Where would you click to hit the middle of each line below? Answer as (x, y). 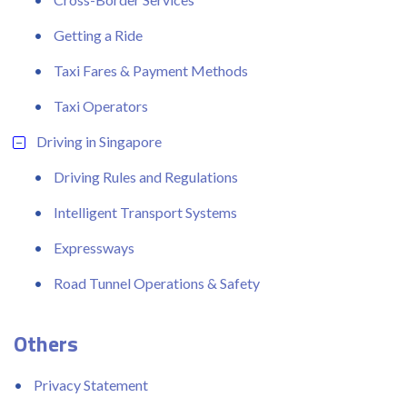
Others (46, 343)
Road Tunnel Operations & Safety (157, 283)
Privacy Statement (91, 384)
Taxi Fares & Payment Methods (151, 70)
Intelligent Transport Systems (145, 212)
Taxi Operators (101, 105)
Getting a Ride (98, 35)
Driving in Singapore (99, 141)
